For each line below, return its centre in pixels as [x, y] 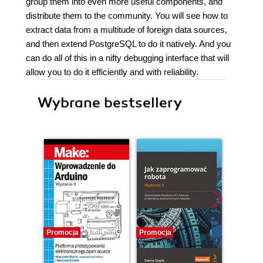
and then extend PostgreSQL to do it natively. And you [128, 44]
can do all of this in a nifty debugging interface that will [127, 58]
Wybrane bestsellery [110, 103]
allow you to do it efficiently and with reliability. [112, 72]
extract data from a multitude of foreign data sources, [127, 30]
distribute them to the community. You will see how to [127, 16]
